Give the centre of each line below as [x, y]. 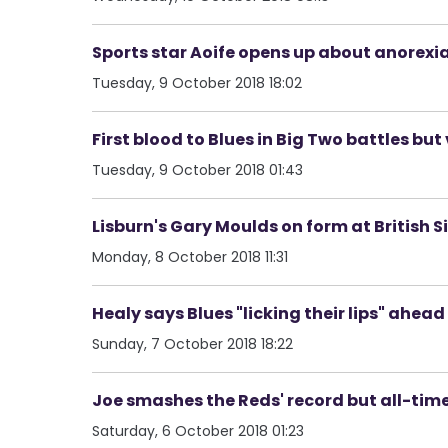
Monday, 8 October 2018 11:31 [190, 256]
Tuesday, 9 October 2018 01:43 [197, 169]
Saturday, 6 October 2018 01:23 [198, 430]
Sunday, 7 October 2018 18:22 [192, 343]
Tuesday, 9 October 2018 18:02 [197, 82]
